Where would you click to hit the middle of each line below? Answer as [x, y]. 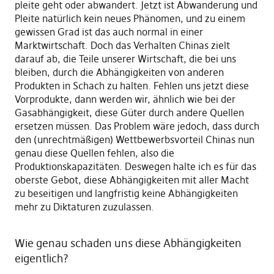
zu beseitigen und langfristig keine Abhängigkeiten [126, 193]
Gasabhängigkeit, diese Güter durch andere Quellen [129, 112]
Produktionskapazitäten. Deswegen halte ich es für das [135, 166]
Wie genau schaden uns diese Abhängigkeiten [128, 243]
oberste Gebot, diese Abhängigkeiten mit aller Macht [131, 180]
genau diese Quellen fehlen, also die [94, 153]
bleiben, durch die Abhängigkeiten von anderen [119, 72]
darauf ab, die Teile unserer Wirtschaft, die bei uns [125, 58]
